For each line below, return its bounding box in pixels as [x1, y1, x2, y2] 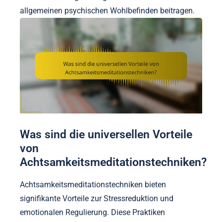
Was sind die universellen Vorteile [20, 127, 192, 141]
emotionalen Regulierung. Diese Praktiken [20, 208, 165, 218]
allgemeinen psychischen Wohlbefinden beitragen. [20, 5, 195, 15]
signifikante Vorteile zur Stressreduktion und [20, 194, 173, 204]
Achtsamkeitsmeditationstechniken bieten [20, 180, 166, 190]
